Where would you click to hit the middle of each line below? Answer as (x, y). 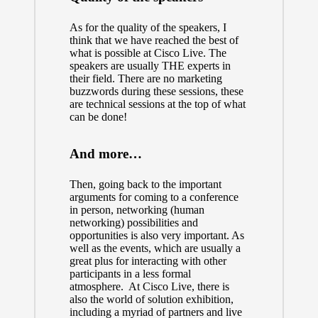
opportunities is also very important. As (157, 236)
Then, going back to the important (145, 185)
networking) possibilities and (133, 223)
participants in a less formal (130, 274)
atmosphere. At (106, 287)
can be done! (98, 117)
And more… (105, 154)
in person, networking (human (137, 210)
